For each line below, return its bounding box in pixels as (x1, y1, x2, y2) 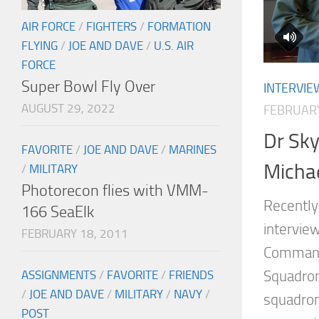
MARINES (169, 142, 216, 157)
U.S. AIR (154, 38, 194, 53)
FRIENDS (169, 268, 214, 283)
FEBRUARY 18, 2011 (21, 226, 128, 241)
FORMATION (147, 19, 211, 34)
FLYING (21, 38, 58, 53)
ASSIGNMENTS (21, 268, 96, 283)
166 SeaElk (21, 202, 94, 222)
